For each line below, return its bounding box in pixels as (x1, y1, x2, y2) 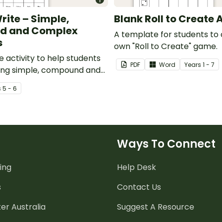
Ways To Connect (117, 136, 216, 152)
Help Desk (117, 161, 156, 173)
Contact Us (117, 181, 161, 193)
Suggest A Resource (117, 201, 194, 213)
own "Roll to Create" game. (114, 40, 218, 52)
